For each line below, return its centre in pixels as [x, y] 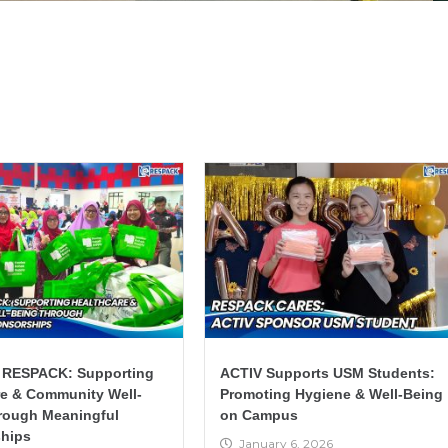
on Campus [259, 414]
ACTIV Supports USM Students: [327, 372]
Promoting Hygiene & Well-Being [331, 393]
